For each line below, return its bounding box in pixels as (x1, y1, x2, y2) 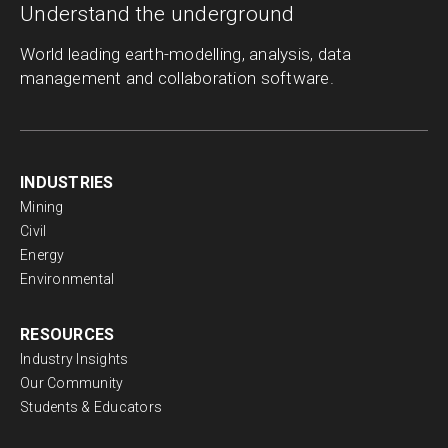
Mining (20, 199, 64, 216)
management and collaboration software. (20, 68, 334, 89)
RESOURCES (20, 325, 115, 345)
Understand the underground (20, 2, 295, 27)
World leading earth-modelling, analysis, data (20, 44, 352, 65)
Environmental (20, 271, 115, 288)
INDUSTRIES (20, 173, 114, 193)
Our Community (20, 375, 124, 392)
